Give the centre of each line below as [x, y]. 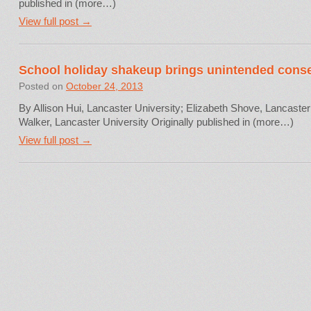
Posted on [41, 86]
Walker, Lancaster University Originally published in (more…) [156, 122]
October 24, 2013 [104, 86]
